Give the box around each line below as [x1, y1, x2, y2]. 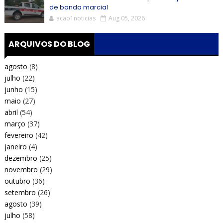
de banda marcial [49, 2, 108, 12]
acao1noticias [56, 14, 96, 22]
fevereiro [4, 130, 33, 140]
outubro [4, 176, 30, 186]
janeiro [4, 141, 27, 151]
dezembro [4, 153, 37, 163]
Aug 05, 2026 [108, 14, 145, 22]
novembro [4, 164, 38, 174]
